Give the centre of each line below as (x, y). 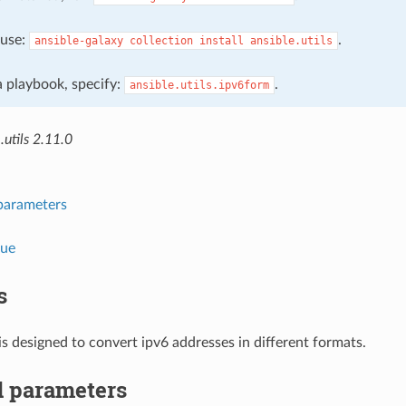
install (221, 40)
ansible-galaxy (78, 40)
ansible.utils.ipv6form (199, 85)
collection (161, 40)
